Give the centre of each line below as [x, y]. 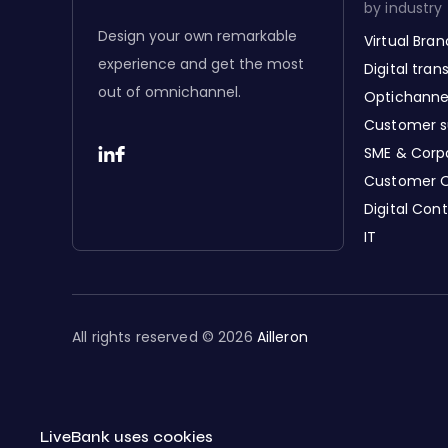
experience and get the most [201, 63]
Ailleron [282, 337]
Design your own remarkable [197, 35]
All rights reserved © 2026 [164, 337]
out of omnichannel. [169, 91]
